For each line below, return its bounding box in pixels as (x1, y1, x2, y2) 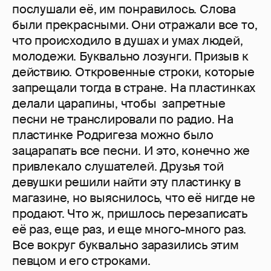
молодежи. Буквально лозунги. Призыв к (12, 48, 249, 65)
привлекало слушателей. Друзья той (12, 158, 224, 175)
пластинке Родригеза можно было (12, 127, 214, 143)
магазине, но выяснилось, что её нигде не (12, 190, 255, 206)
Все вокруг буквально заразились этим (12, 237, 239, 253)
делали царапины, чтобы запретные (12, 96, 226, 112)
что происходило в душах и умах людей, (12, 33, 243, 49)
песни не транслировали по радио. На (12, 111, 233, 128)
